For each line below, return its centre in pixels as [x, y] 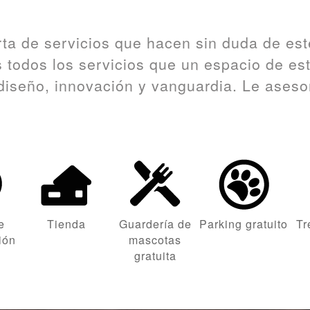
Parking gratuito [244, 224]
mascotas [155, 239]
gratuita [155, 255]
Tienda [66, 224]
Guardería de [155, 224]
